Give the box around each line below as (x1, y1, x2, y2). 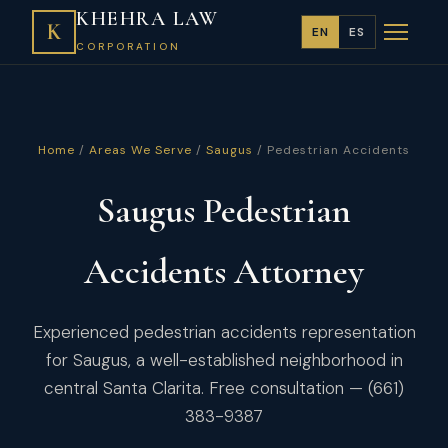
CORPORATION (76, 39, 181, 53)
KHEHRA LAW (76, 6, 218, 31)
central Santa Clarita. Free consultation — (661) (44, 377, 404, 399)
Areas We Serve (89, 142, 192, 158)
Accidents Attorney (84, 250, 364, 293)
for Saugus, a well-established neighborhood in (45, 349, 403, 371)
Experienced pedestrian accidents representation (32, 321, 416, 343)
